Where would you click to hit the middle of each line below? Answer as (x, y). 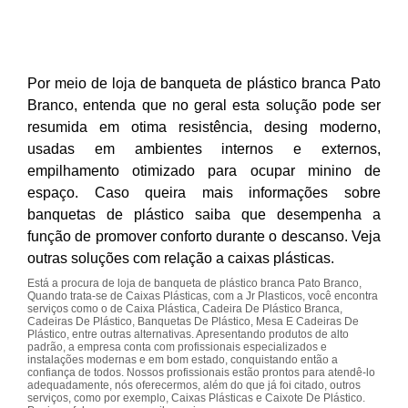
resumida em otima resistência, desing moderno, (204, 127)
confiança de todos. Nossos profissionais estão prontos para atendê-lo (201, 372)
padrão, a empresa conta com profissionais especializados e (177, 347)
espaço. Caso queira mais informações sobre (204, 193)
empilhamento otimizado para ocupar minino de (204, 171)
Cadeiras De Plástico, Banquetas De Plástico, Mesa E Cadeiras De (193, 321)
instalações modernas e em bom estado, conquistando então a (183, 360)
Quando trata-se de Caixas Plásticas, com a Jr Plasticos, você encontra (203, 296)
